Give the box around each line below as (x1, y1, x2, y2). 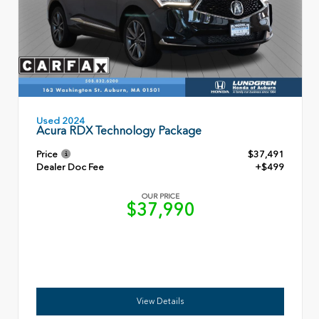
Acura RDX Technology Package (36, 123, 202, 137)
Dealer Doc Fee (36, 161, 104, 172)
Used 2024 (36, 115, 85, 126)
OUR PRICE (141, 192, 179, 201)
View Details (137, 296, 184, 306)
